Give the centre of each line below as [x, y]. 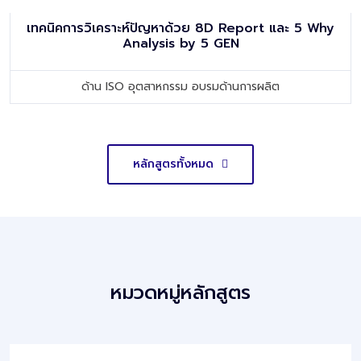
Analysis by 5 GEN [180, 43]
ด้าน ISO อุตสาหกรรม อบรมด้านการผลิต [180, 86]
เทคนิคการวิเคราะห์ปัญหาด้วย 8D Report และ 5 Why [180, 28]
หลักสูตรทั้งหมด [175, 164]
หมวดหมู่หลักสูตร [180, 292]
